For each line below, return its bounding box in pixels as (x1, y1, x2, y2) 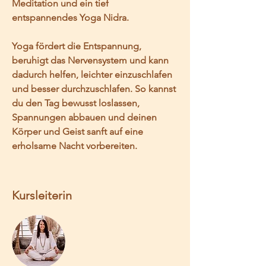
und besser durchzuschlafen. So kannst (12, 83, 178, 94)
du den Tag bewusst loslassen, (12, 97, 142, 109)
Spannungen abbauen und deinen (12, 112, 159, 123)
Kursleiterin (12, 188, 72, 202)
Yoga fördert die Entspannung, (12, 40, 144, 52)
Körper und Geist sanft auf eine (12, 126, 145, 137)
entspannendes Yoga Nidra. (12, 12, 129, 23)
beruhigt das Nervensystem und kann (12, 55, 171, 66)
